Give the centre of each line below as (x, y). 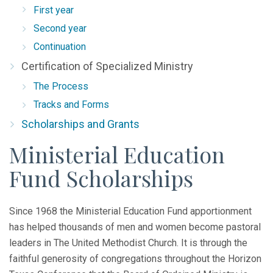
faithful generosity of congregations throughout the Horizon (135, 258)
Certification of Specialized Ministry (107, 66)
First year (54, 10)
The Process (61, 86)
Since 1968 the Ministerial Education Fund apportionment (130, 211)
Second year (60, 28)
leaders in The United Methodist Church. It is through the (128, 243)
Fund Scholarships (101, 178)
